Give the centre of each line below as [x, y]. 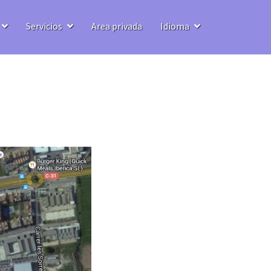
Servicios [45, 26]
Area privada [117, 26]
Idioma [176, 26]
